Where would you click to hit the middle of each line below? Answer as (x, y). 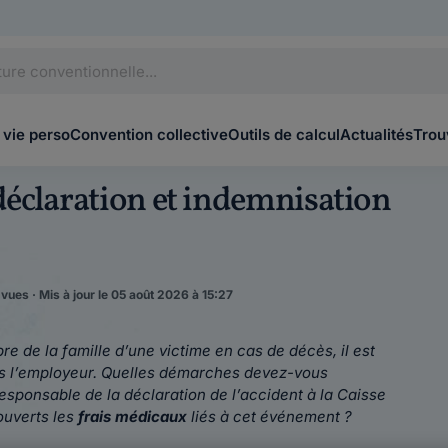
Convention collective (149, 134)
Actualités (376, 134)
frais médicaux (132, 416)
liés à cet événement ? (269, 416)
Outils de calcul (284, 134)
